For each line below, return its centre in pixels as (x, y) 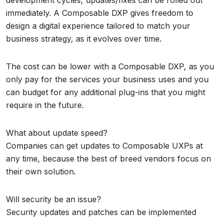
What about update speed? (57, 133)
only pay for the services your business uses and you (107, 79)
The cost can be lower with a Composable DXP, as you (110, 66)
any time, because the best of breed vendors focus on (109, 159)
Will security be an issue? (54, 199)
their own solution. (41, 171)
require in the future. (45, 105)
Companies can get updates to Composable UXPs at (104, 146)
